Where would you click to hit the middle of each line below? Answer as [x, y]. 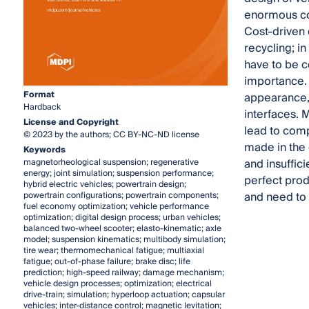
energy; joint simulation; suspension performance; [118, 174]
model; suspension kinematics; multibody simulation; [124, 240]
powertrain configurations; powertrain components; [121, 196]
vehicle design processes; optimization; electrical [117, 284]
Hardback [42, 108]
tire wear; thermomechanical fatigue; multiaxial [113, 251]
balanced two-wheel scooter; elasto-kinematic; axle [122, 229]
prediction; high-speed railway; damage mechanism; [123, 273]
